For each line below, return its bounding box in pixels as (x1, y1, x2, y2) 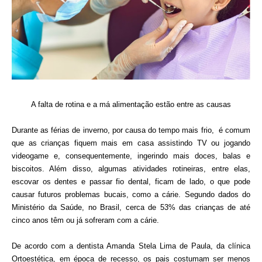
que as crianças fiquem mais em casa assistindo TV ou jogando (12, 138, 250, 147)
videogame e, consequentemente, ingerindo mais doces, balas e (12, 151, 250, 160)
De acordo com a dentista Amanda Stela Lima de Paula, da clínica (12, 241, 250, 250)
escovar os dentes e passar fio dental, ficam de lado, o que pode (12, 177, 250, 186)
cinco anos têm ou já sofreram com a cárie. (12, 215, 161, 225)
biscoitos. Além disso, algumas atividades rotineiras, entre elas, (12, 164, 250, 173)
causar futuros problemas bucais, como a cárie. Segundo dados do (12, 189, 250, 199)
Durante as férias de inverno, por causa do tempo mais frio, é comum (12, 125, 250, 135)
